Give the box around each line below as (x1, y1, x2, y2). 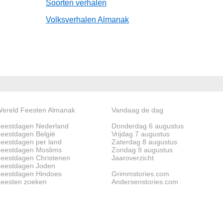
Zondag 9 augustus (111, 145, 173, 154)
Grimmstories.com (111, 169, 169, 178)
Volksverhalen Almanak (46, 15, 129, 24)
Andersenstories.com (111, 177, 178, 186)
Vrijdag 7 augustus (111, 129, 170, 138)
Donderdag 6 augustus (111, 121, 184, 130)
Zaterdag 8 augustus (111, 137, 177, 146)
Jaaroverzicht (111, 153, 154, 162)
